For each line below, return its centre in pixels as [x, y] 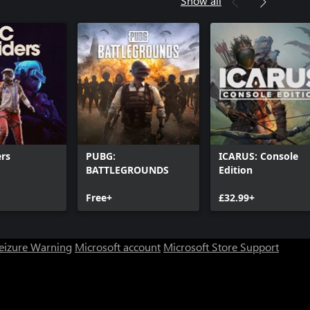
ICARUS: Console [258, 156]
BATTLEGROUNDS [127, 170]
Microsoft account [118, 246]
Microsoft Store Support [221, 246]
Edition [236, 170]
